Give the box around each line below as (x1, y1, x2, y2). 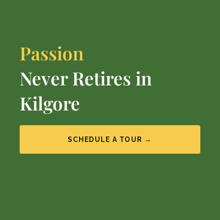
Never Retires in (20, 66, 152, 90)
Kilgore (20, 91, 80, 115)
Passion (20, 41, 84, 65)
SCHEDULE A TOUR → (68, 136, 152, 144)
